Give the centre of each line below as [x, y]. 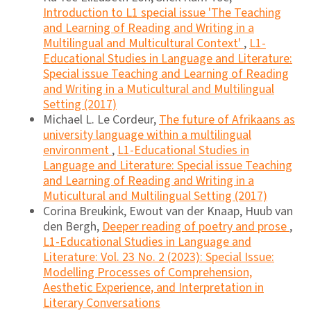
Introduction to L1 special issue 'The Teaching [162, 12]
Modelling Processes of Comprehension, [148, 272]
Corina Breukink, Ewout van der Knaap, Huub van [168, 211]
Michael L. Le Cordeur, [101, 119]
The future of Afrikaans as [227, 119]
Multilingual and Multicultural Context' [143, 43]
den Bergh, [73, 226]
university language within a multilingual [147, 135]
